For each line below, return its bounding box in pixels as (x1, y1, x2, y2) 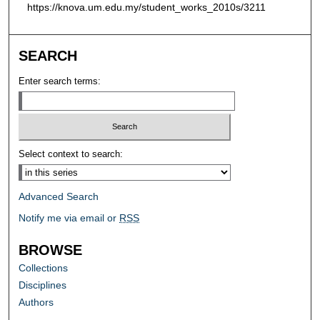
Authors (19, 296, 54, 309)
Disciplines (19, 279, 67, 291)
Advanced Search (19, 191, 99, 203)
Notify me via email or (19, 212, 120, 224)
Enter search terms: (19, 75, 101, 86)
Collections (19, 262, 69, 274)
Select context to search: (19, 149, 124, 160)
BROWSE (19, 242, 83, 259)
